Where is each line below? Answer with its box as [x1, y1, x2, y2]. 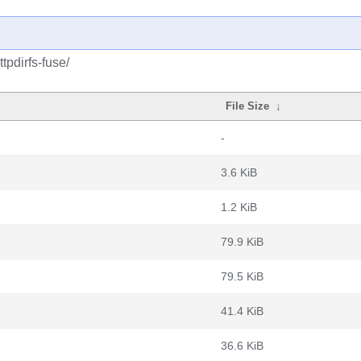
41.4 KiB [221, 305, 263, 317]
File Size [226, 100, 270, 112]
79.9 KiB [221, 235, 263, 248]
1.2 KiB [221, 201, 257, 214]
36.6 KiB [221, 339, 263, 352]
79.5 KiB [221, 270, 263, 283]
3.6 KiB [221, 166, 257, 179]
